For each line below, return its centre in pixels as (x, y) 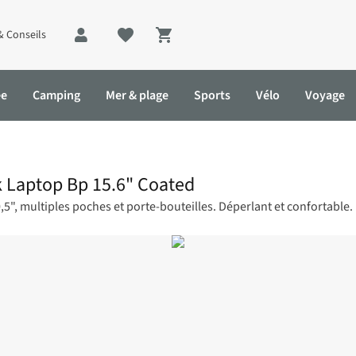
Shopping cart (208, 44)
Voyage (325, 95)
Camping (56, 95)
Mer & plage (137, 95)
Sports (212, 95)
